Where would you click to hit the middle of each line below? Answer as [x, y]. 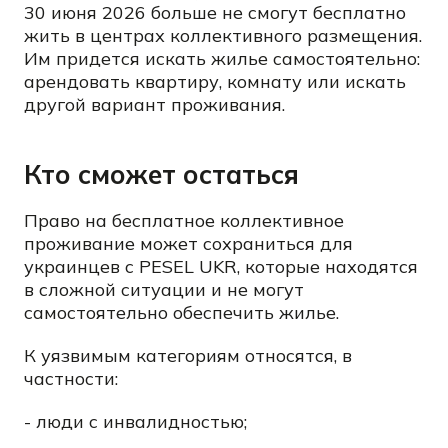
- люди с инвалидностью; [135, 421]
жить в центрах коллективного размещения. [223, 35]
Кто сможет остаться [161, 174]
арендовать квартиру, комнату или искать [215, 81]
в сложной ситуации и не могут [164, 289]
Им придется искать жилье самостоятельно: [222, 58]
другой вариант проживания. [154, 104]
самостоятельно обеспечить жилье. [181, 312]
